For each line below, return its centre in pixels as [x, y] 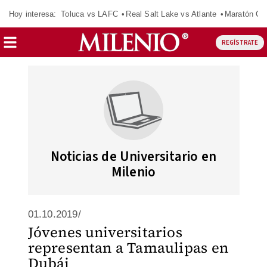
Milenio [133, 172]
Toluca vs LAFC [89, 14]
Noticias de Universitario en [133, 156]
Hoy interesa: [33, 14]
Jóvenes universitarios [105, 232]
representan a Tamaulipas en [128, 248]
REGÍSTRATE [240, 42]
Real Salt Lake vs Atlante [171, 14]
